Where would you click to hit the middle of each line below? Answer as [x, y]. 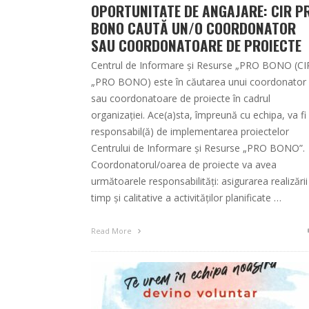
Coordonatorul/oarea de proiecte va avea [184, 165]
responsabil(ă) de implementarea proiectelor [190, 132]
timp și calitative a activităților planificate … [186, 198]
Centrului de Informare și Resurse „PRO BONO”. [198, 148]
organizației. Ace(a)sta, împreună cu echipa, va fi [199, 115]
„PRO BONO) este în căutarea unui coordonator [199, 82]
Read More [112, 231]
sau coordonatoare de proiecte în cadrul [181, 99]
